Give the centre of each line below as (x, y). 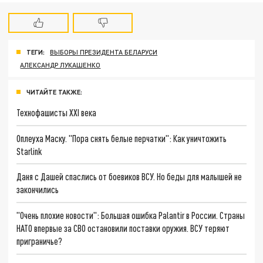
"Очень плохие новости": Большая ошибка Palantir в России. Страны (131, 215)
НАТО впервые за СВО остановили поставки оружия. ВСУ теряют (123, 228)
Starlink (29, 151)
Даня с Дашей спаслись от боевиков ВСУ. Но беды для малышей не (129, 177)
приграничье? (40, 241)
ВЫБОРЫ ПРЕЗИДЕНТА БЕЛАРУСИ (104, 52)
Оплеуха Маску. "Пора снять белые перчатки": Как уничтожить (122, 138)
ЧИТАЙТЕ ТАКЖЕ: (54, 92)
